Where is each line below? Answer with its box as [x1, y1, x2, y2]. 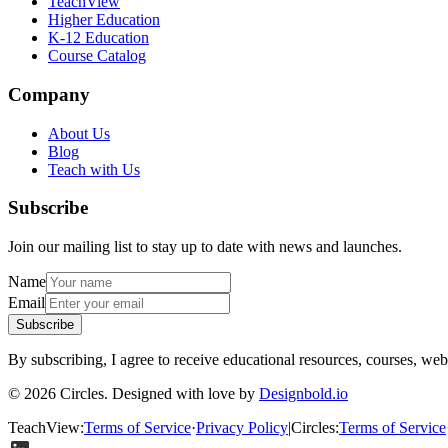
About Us [48, 124, 110, 142]
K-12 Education [48, 29, 149, 47]
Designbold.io [259, 385, 348, 403]
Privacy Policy [196, 419, 288, 437]
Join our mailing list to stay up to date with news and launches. [8, 238, 402, 256]
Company [8, 83, 90, 105]
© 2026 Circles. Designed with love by [8, 385, 255, 403]
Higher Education [48, 11, 160, 29]
